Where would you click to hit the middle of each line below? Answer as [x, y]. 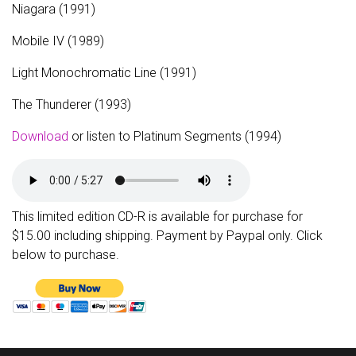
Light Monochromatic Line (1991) [104, 73]
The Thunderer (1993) [72, 104]
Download [40, 136]
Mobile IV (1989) [58, 41]
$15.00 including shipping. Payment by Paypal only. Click [167, 236]
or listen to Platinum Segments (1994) [175, 136]
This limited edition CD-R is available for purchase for [157, 217]
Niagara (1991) [54, 9]
